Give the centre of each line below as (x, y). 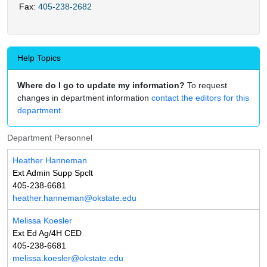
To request (206, 86)
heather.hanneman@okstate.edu (74, 198)
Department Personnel (50, 138)
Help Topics (39, 58)
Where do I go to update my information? (101, 86)
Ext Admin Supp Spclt (53, 173)
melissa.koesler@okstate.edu (68, 258)
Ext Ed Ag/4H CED (47, 233)
